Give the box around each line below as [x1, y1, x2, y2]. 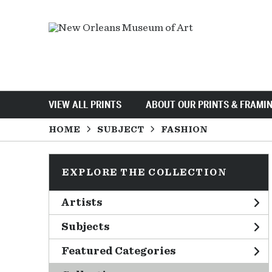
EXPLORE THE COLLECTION [62, 168, 227, 177]
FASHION [161, 124, 208, 134]
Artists [61, 197, 102, 208]
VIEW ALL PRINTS [49, 98, 121, 111]
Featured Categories [61, 245, 175, 257]
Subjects [61, 221, 109, 233]
